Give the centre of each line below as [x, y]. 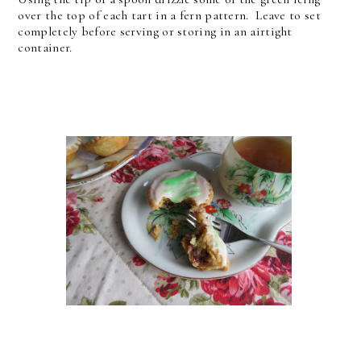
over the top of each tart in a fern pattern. [137, 15]
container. [45, 47]
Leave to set [288, 15]
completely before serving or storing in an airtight [155, 31]
